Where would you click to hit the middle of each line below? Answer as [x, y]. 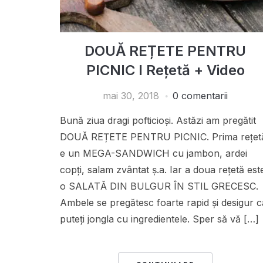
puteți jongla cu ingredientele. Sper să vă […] [159, 219]
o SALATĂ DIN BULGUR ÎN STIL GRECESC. [159, 186]
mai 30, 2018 [131, 95]
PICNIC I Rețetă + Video [165, 70]
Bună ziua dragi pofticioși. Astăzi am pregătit [158, 120]
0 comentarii [200, 95]
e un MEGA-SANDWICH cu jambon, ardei [154, 153]
